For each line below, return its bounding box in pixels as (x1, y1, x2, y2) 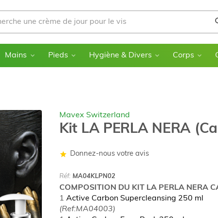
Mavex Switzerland (59, 111, 130, 119)
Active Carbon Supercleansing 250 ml (64, 195, 203, 202)
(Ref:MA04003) (59, 205, 115, 213)
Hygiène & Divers (89, 52, 152, 59)
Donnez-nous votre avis (70, 150, 149, 158)
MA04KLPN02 (73, 173, 115, 180)
